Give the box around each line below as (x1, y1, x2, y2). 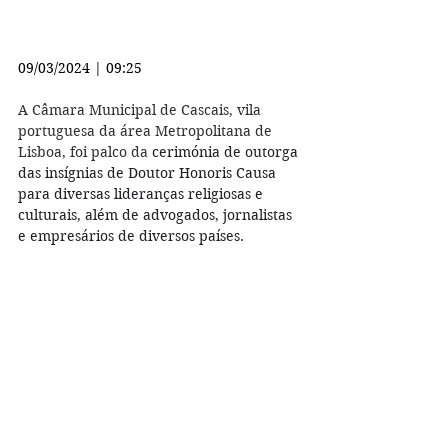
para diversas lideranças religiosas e (18, 184, 267, 203)
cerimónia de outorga (148, 142, 302, 161)
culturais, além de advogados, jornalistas (18, 205, 296, 224)
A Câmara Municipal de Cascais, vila (18, 100, 265, 119)
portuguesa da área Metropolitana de (18, 121, 276, 140)
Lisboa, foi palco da (18, 142, 148, 161)
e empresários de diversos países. (18, 226, 244, 245)
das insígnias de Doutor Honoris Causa (18, 163, 280, 182)
